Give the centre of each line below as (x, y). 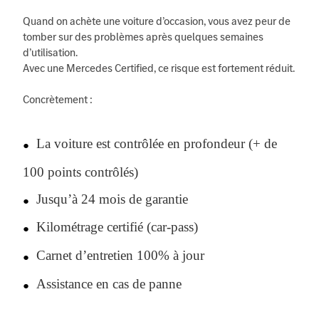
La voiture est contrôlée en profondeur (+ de (153, 144)
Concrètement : (58, 100)
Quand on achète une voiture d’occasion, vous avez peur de (157, 21)
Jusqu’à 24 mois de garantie (109, 199)
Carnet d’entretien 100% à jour (117, 255)
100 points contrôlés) (80, 172)
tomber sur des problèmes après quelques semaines (143, 37)
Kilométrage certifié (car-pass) (114, 227)
